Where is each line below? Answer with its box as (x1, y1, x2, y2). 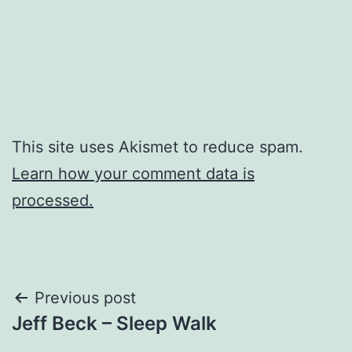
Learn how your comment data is (12, 164, 255, 184)
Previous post (35, 288, 136, 308)
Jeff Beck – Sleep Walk (12, 312, 217, 335)
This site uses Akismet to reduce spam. (12, 137, 303, 157)
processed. (12, 191, 93, 211)
